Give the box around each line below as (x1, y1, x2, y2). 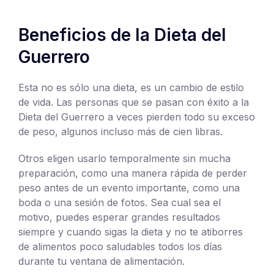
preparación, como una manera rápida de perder (18, 166, 247, 179)
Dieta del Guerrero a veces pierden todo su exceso (18, 110, 255, 123)
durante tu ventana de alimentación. (18, 254, 185, 267)
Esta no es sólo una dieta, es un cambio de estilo (18, 81, 244, 94)
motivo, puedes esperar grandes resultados (18, 210, 220, 223)
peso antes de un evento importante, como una (18, 181, 240, 194)
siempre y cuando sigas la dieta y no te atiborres (18, 225, 243, 238)
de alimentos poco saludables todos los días (18, 240, 222, 253)
